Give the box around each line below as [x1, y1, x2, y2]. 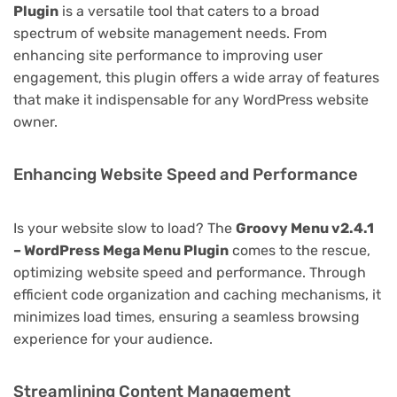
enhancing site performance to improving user [13, 46, 323, 64]
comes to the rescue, [229, 241, 370, 259]
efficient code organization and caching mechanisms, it [13, 285, 381, 303]
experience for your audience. [13, 330, 213, 347]
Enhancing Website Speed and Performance [13, 164, 358, 184]
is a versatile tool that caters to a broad [58, 2, 320, 19]
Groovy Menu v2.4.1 [236, 219, 374, 237]
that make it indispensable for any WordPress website [13, 90, 369, 108]
